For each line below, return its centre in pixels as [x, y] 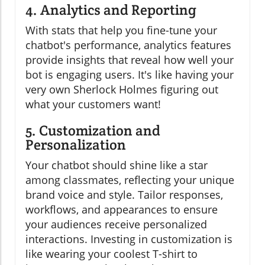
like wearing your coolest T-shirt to [112, 254]
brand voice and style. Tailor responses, [124, 195]
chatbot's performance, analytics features [128, 45]
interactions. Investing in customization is [129, 239]
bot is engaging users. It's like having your [130, 75]
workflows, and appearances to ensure [122, 210]
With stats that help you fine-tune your [121, 30]
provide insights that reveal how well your [130, 60]
